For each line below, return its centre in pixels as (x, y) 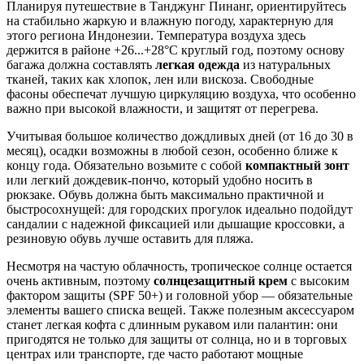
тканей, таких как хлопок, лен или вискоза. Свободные (160, 80)
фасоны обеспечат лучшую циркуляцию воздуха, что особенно (181, 94)
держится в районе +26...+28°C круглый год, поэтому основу (175, 50)
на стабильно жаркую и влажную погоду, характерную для (170, 21)
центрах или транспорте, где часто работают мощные (155, 354)
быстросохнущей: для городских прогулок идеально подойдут (180, 210)
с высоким (318, 281)
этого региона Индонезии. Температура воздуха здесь (156, 36)
